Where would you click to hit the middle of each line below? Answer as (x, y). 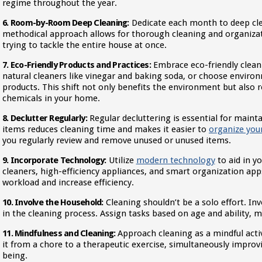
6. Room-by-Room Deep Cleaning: (66, 23)
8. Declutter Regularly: (45, 118)
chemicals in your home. (51, 98)
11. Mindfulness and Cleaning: (59, 233)
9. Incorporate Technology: (54, 160)
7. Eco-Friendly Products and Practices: (77, 65)
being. (15, 256)
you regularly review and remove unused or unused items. (117, 140)
